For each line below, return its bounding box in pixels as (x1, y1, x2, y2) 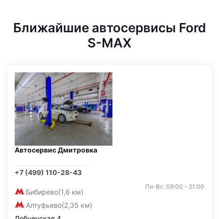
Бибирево (26, 188, 58, 197)
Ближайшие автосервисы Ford (13, 20, 206, 36)
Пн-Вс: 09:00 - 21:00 (145, 183, 204, 191)
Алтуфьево (26, 201, 62, 210)
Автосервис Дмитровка (15, 146, 97, 154)
